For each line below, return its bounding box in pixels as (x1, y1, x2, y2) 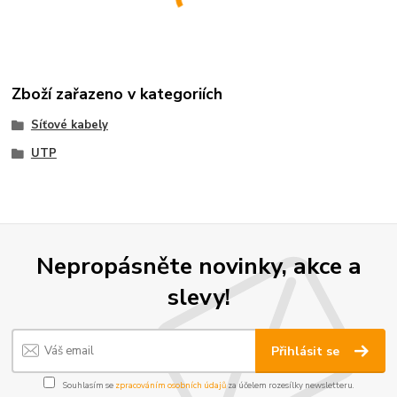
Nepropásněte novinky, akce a (35, 250, 362, 283)
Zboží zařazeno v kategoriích (12, 83, 223, 105)
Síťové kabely (30, 117, 108, 134)
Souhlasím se (60, 379, 115, 392)
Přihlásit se (271, 342, 344, 360)
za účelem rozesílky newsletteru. (225, 379, 354, 392)
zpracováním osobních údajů (114, 379, 226, 392)
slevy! (167, 281, 230, 314)
